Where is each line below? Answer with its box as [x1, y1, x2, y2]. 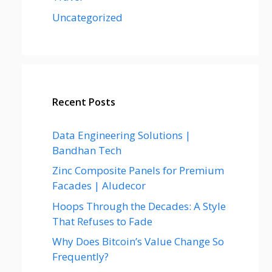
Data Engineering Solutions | [52, 127, 191, 142]
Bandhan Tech [52, 143, 121, 157]
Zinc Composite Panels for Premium [52, 163, 224, 177]
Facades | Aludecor [52, 178, 146, 192]
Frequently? [52, 250, 109, 263]
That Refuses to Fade [52, 214, 152, 228]
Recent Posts [52, 95, 115, 109]
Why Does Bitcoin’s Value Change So [52, 234, 224, 248]
